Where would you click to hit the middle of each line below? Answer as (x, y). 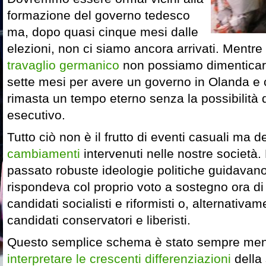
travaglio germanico (63, 65)
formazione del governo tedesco (99, 15)
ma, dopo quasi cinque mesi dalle (103, 32)
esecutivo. (36, 115)
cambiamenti (44, 154)
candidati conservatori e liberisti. (99, 220)
